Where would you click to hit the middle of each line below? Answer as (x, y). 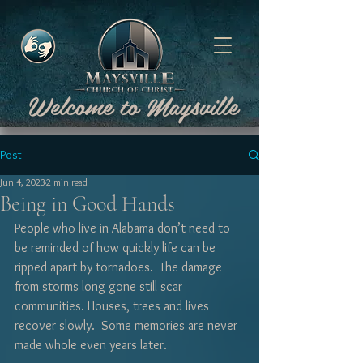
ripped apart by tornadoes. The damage (120, 267)
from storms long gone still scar (100, 286)
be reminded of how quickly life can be (117, 248)
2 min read (67, 182)
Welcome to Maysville (133, 105)
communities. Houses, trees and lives (113, 306)
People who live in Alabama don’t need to (124, 228)
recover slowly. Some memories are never (128, 325)
